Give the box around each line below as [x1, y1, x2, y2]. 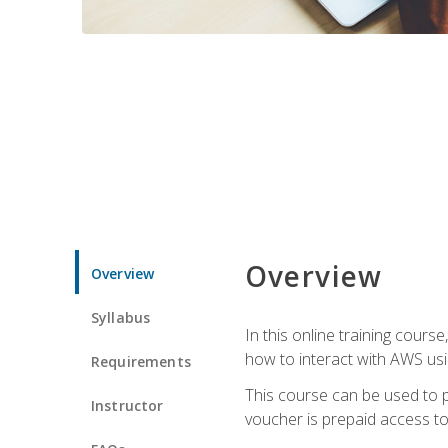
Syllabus [91, 307, 151, 327]
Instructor [91, 395, 164, 415]
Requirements [91, 351, 191, 371]
